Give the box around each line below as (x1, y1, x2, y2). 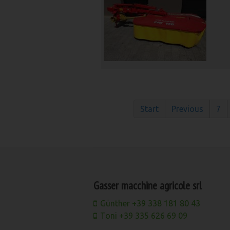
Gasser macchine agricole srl (93, 178, 202, 193)
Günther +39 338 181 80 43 (100, 199, 200, 208)
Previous (171, 104, 203, 113)
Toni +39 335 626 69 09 (100, 211, 187, 220)
